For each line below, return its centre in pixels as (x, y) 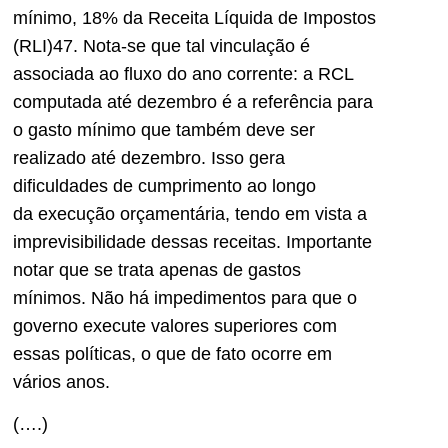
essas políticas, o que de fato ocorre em (172, 353)
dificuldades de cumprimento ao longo (164, 185)
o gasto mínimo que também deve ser (164, 129)
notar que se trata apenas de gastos (157, 269)
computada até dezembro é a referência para (193, 101)
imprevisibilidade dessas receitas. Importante (192, 241)
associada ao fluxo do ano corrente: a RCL (183, 73)
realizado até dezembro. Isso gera (149, 157)
